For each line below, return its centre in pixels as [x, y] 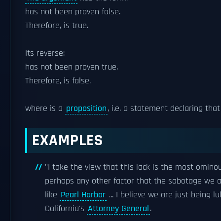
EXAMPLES [68, 140]
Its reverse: [45, 53]
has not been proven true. [72, 67]
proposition [86, 109]
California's [66, 209]
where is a [45, 109]
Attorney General [118, 209]
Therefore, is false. [58, 81]
